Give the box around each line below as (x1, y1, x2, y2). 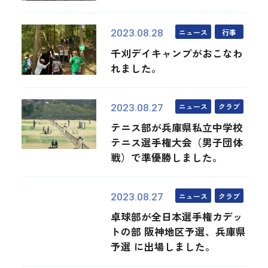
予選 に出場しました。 (111, 239, 216, 254)
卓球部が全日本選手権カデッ (111, 209, 243, 224)
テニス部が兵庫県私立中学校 (111, 120, 243, 135)
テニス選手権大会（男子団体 (111, 135, 243, 150)
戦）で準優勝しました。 (111, 150, 223, 165)
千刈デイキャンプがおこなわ (111, 45, 243, 60)
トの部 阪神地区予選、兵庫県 (111, 224, 246, 239)
